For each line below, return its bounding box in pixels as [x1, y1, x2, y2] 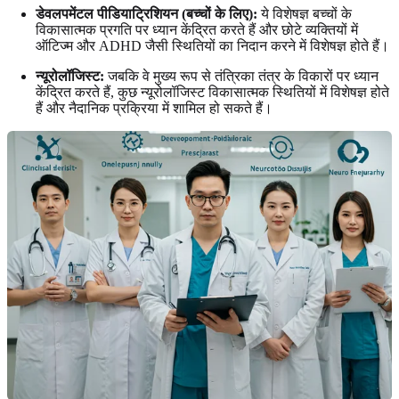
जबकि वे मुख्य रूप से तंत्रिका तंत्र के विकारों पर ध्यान [104, 69, 379, 85]
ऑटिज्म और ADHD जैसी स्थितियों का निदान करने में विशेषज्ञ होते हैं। [36, 38, 389, 54]
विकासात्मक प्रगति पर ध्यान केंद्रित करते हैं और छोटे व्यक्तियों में [36, 22, 358, 38]
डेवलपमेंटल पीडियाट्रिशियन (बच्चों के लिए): [36, 6, 257, 22]
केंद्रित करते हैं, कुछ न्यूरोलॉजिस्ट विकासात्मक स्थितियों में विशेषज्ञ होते [36, 85, 389, 101]
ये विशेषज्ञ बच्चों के [257, 6, 352, 22]
